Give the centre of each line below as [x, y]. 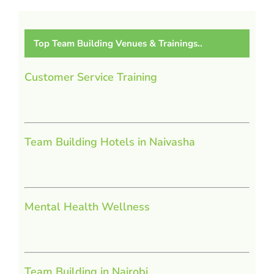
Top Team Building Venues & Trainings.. [118, 44]
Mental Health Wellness [87, 207]
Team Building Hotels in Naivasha [110, 142]
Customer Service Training [91, 77]
